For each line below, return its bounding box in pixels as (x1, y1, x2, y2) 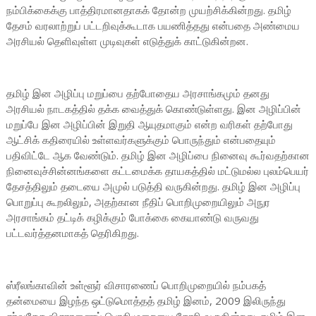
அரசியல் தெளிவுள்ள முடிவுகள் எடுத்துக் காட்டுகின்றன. (6, 34, 254, 48)
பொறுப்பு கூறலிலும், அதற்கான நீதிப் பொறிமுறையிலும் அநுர (6, 195, 270, 209)
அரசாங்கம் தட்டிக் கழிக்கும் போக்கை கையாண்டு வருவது (6, 210, 259, 224)
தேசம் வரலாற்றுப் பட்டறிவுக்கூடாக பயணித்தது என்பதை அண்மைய (6, 18, 300, 32)
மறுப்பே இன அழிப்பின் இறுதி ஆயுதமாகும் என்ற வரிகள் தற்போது (6, 117, 293, 131)
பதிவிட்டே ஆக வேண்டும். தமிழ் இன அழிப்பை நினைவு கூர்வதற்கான (6, 148, 310, 162)
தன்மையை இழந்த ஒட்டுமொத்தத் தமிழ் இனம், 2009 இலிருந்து (6, 293, 286, 308)
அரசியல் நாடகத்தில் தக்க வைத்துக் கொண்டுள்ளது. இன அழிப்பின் (6, 102, 301, 116)
